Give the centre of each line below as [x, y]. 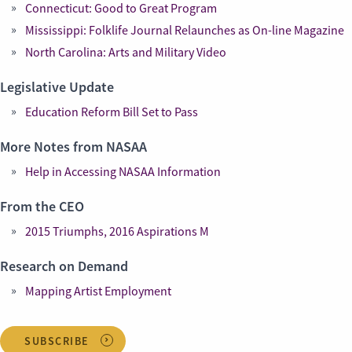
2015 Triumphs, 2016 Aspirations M [117, 232]
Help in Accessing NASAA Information [123, 172]
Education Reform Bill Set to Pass [112, 112]
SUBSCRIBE [57, 341]
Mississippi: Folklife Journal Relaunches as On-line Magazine [185, 31]
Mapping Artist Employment [98, 291]
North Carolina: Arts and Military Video [126, 53]
